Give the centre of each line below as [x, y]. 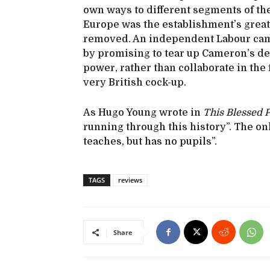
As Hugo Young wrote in [143, 113]
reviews [130, 180]
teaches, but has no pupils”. [150, 142]
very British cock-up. [135, 83]
